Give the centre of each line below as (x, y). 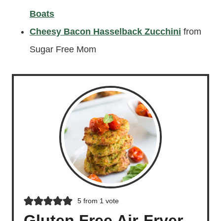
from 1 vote (100, 201)
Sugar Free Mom (63, 49)
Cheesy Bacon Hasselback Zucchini (105, 31)
